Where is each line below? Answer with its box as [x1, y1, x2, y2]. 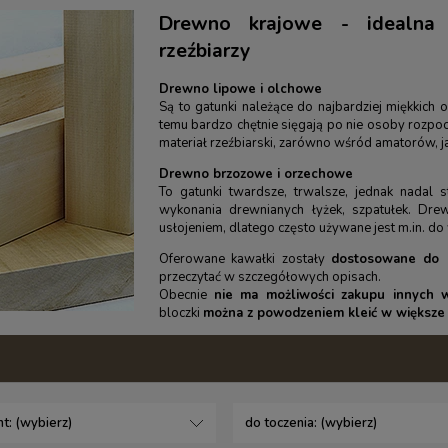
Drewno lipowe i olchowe [159, 80, 322, 99]
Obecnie [159, 286, 214, 305]
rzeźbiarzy [159, 37, 250, 65]
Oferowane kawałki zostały [159, 250, 331, 269]
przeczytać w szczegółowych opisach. [159, 268, 384, 287]
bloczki [159, 304, 203, 323]
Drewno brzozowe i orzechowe [159, 165, 353, 184]
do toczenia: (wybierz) [245, 414, 378, 433]
